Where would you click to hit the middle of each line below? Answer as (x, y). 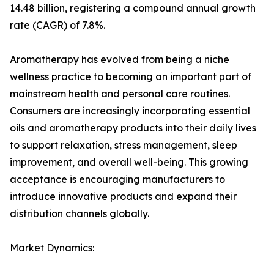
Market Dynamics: (52, 248)
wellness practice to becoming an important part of (131, 77)
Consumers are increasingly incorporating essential (130, 111)
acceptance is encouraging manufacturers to (117, 180)
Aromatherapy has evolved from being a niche (120, 60)
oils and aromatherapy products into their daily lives (133, 128)
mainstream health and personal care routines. (120, 94)
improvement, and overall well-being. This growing (129, 162)
